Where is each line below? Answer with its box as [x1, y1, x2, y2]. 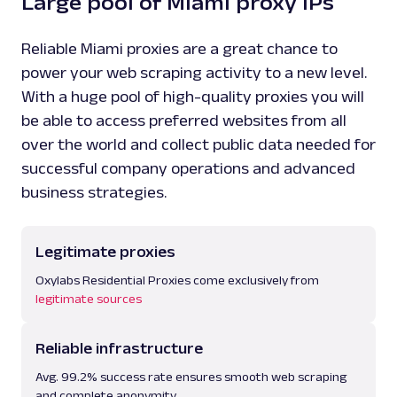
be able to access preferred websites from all [21, 112, 346, 129]
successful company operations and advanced [21, 160, 355, 177]
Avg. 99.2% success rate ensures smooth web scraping [35, 370, 346, 384]
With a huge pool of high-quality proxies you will [21, 88, 364, 105]
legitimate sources [35, 292, 142, 306]
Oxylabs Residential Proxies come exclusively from [35, 273, 319, 287]
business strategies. [21, 183, 167, 201]
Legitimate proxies [35, 243, 175, 261]
